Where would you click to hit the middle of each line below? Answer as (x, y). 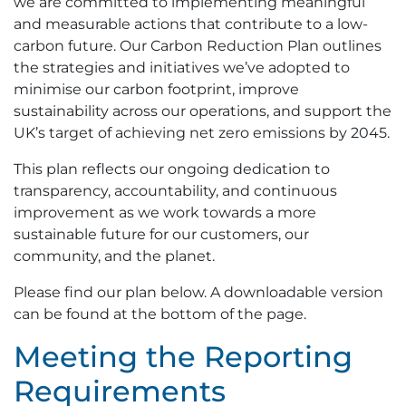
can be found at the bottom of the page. (160, 314)
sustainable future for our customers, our (161, 234)
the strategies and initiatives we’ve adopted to (182, 68)
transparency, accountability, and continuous (175, 191)
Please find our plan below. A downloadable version (198, 292)
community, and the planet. (114, 256)
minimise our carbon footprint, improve (156, 89)
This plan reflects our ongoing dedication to (172, 169)
